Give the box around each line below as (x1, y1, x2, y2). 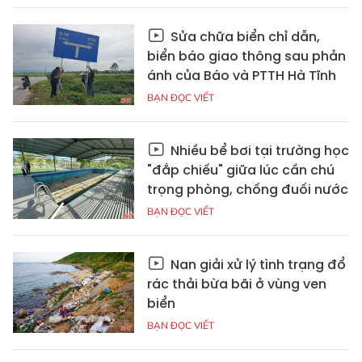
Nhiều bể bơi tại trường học (167, 141, 349, 160)
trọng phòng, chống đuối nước (147, 179, 348, 199)
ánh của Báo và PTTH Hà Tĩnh (147, 65, 336, 85)
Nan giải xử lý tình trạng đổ (167, 255, 346, 274)
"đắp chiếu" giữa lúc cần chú (147, 160, 335, 179)
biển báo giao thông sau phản (147, 46, 346, 65)
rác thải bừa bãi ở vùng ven (147, 274, 326, 293)
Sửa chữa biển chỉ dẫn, (167, 27, 320, 46)
